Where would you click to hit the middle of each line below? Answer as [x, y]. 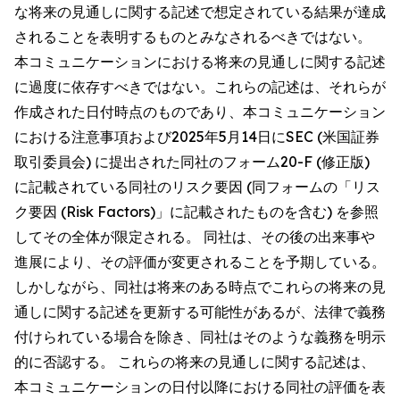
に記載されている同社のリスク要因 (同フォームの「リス [197, 187]
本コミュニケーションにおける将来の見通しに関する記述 [200, 62]
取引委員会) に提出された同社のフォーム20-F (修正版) [192, 162]
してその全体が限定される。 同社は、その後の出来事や [195, 237]
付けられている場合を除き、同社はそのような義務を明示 [200, 337]
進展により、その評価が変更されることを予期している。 [200, 262]
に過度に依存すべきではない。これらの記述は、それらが [200, 87]
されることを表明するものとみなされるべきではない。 [193, 37]
